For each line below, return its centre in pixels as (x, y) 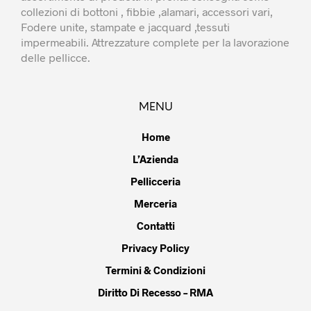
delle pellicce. (56, 57)
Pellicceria (155, 181)
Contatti (155, 225)
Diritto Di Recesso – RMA (155, 292)
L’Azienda (155, 159)
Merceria (155, 203)
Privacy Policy (155, 247)
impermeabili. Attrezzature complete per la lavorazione (155, 42)
